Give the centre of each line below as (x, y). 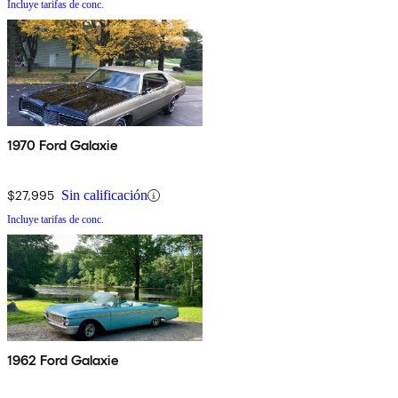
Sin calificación (104, 195)
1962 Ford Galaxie (63, 361)
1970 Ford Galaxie (62, 146)
